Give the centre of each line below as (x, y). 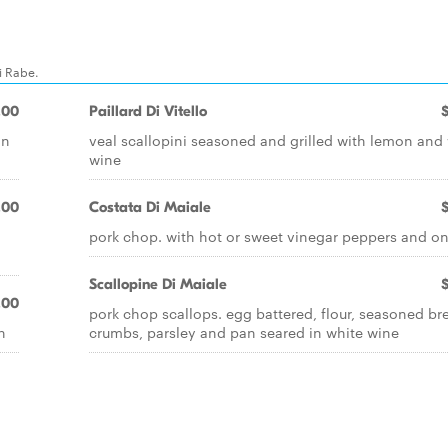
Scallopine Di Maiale (158, 284)
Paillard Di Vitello (148, 111)
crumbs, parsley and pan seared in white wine (244, 332)
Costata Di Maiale (150, 207)
